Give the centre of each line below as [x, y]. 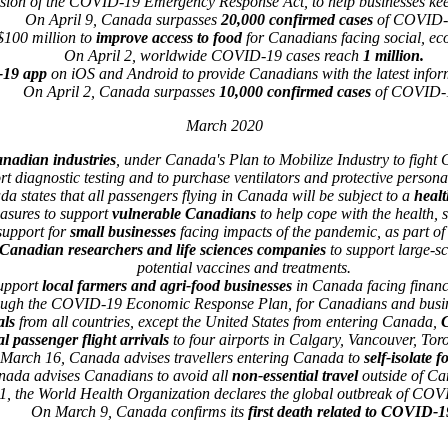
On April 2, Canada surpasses [120, 91]
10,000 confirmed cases [294, 91]
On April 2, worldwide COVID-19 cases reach [213, 55]
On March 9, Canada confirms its [139, 411]
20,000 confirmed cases [296, 19]
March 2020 [224, 125]
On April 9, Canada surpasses [122, 19]
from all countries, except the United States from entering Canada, [228, 321]
